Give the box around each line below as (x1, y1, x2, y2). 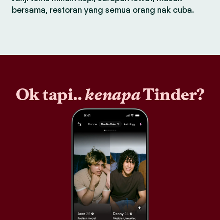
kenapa (82, 84, 140, 105)
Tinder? (140, 84, 205, 105)
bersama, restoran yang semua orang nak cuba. (12, 5, 194, 15)
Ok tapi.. (15, 84, 82, 105)
